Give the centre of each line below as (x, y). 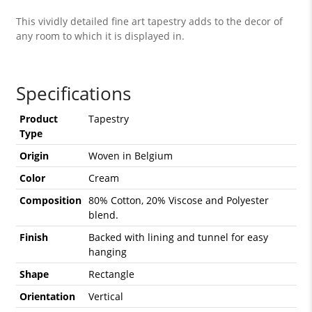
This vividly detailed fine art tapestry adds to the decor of (149, 22)
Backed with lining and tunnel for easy (178, 237)
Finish (33, 237)
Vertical (106, 297)
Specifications (73, 94)
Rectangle (111, 274)
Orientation (47, 297)
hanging (107, 252)
